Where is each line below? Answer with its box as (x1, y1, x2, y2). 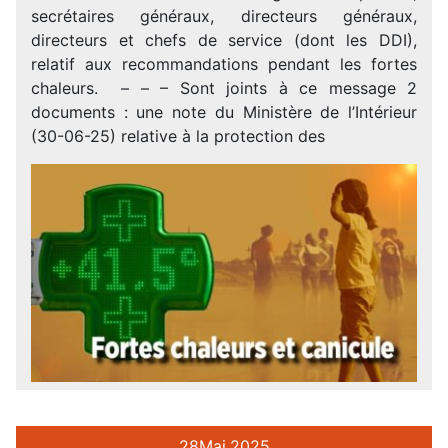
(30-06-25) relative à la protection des (31, 126, 325, 146)
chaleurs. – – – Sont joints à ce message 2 (31, 78, 417, 98)
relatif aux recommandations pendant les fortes (31, 54, 417, 74)
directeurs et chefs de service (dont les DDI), (31, 30, 417, 50)
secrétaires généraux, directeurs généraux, (31, 6, 417, 26)
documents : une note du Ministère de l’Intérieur (31, 102, 417, 122)
